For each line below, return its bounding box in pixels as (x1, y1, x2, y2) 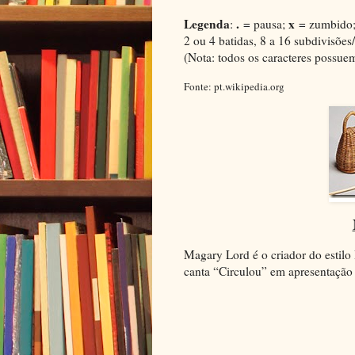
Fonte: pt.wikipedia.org (184, 78, 284, 94)
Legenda (184, 14, 230, 32)
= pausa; (239, 15, 289, 32)
